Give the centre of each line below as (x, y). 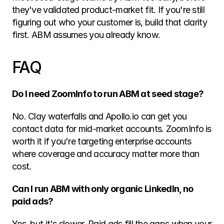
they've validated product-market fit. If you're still (108, 10)
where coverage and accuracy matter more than (106, 154)
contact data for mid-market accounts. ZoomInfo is (112, 129)
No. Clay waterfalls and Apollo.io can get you (99, 116)
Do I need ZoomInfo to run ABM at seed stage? (108, 94)
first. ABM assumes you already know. (86, 35)
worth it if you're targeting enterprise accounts (102, 141)
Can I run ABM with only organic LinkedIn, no (103, 189)
